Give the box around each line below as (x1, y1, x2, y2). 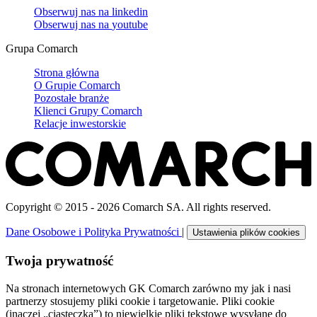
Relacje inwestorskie (34, 117, 126, 129)
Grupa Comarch (6, 42, 78, 54)
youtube (112, 18, 148, 30)
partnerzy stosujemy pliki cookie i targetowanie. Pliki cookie (6, 294, 275, 307)
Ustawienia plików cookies (192, 227, 300, 238)
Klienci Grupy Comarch (34, 104, 142, 117)
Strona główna (34, 66, 99, 79)
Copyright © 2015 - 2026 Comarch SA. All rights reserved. (6, 201, 271, 214)
